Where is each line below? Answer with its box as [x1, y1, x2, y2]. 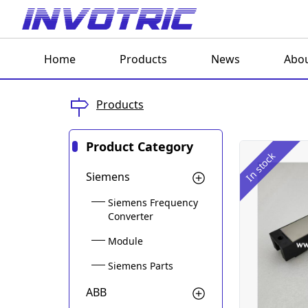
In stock [243, 149, 278, 184]
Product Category [86, 138, 193, 155]
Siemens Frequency [108, 196, 198, 209]
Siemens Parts [108, 259, 173, 272]
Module [108, 234, 143, 247]
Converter [108, 210, 153, 223]
